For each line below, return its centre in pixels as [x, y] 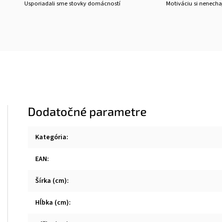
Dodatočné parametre [87, 111]
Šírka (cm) [51, 181]
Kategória [51, 137]
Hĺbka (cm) [52, 203]
